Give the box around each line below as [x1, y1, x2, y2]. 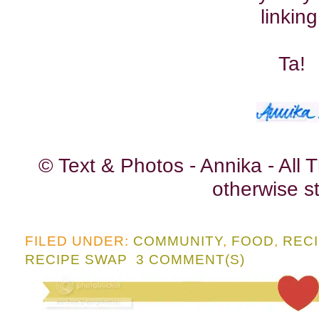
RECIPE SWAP [25, 251, 127, 267]
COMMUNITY [133, 233, 223, 249]
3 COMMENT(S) [136, 251, 245, 267]
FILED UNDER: [25, 233, 133, 249]
